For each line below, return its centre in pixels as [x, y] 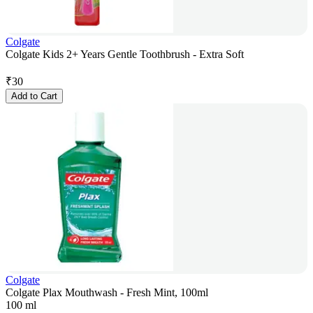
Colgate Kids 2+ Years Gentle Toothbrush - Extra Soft [125, 54]
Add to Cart [34, 96]
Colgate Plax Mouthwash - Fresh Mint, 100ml [107, 293]
